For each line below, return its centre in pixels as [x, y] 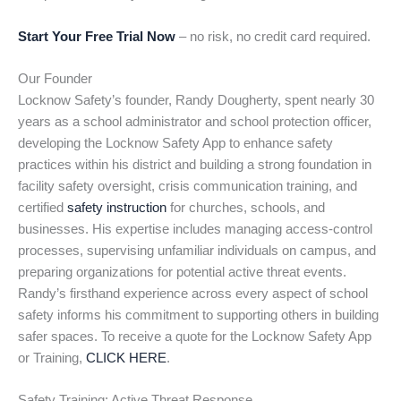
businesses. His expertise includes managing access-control [195, 230]
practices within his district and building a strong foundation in [195, 165]
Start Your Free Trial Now [97, 36]
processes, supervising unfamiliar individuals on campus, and [197, 251]
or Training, [52, 358]
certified [43, 208]
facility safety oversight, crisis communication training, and [188, 187]
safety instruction [117, 208]
